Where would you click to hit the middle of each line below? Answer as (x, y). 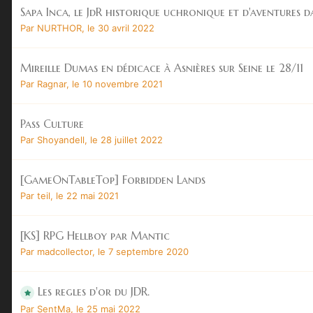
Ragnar (52, 83)
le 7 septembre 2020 (143, 251)
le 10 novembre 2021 (117, 83)
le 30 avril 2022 (121, 28)
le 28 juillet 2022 (126, 139)
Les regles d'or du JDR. (94, 291)
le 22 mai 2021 (87, 195)
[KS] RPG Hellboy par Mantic (95, 235)
